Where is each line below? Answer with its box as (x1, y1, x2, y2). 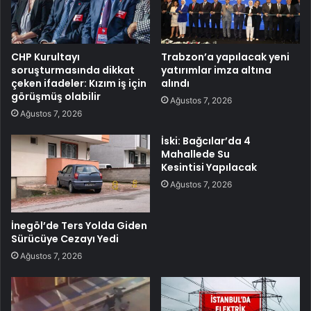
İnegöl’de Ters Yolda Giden (11, 219, 147, 233)
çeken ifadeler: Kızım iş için (11, 76, 146, 90)
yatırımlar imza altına (161, 62, 271, 77)
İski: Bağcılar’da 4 (161, 133, 251, 148)
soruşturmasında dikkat (11, 62, 135, 77)
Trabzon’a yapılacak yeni (161, 49, 289, 64)
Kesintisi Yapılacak (161, 160, 257, 174)
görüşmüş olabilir (11, 89, 101, 103)
